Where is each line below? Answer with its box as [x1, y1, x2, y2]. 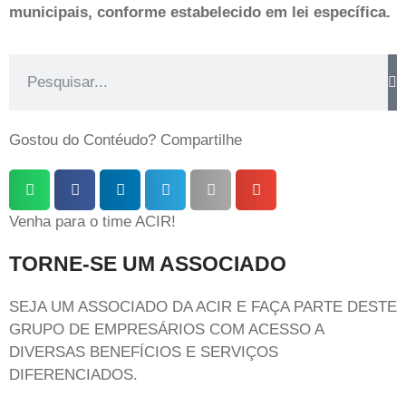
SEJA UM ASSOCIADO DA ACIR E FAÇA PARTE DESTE [9, 298, 397, 316]
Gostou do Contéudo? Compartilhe [9, 131, 242, 150]
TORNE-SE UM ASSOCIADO [9, 252, 286, 276]
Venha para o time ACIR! [9, 213, 176, 231]
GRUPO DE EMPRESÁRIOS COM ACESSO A [9, 321, 324, 339]
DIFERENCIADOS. [9, 366, 138, 384]
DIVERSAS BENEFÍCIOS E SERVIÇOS [9, 343, 278, 362]
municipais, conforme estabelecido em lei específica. [9, 3, 391, 21]
